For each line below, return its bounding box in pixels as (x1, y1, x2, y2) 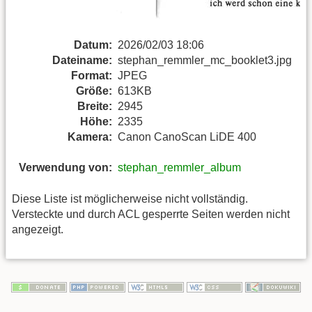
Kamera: (68, 130, 112, 143)
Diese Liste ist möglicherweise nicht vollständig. (12, 192, 248, 205)
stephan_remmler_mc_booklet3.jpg (118, 54, 292, 66)
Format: (71, 69, 112, 81)
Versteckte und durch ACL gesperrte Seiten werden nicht (12, 208, 290, 220)
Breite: (77, 100, 112, 112)
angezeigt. (12, 223, 63, 235)
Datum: (74, 38, 112, 51)
